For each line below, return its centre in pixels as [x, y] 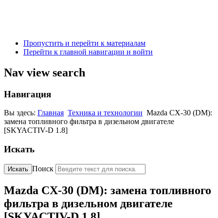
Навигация [27, 94]
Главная [51, 113]
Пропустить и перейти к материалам [84, 43]
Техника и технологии [105, 113]
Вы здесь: [21, 113]
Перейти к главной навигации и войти [88, 52]
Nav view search [45, 72]
